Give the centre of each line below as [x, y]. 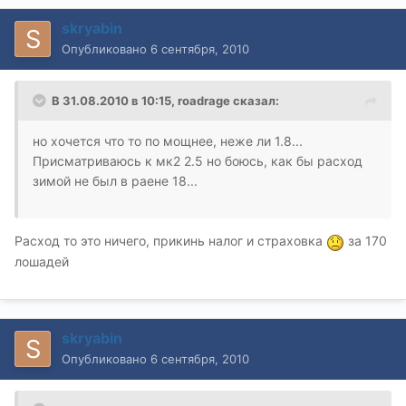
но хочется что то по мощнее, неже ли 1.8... [168, 141]
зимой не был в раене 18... [115, 181]
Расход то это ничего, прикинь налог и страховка [170, 241]
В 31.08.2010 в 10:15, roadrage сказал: [165, 101]
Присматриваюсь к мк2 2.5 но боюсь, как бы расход [198, 161]
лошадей [42, 261]
